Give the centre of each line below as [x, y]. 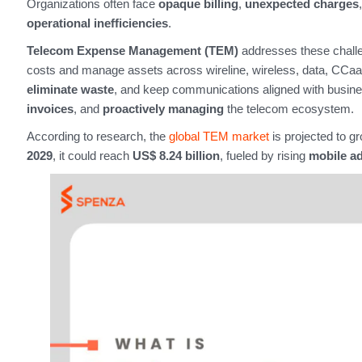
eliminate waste [70, 89]
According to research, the [97, 136]
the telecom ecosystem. [288, 108]
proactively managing [163, 108]
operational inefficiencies [97, 23]
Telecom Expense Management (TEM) [132, 50]
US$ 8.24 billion [176, 155]
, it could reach [92, 155]
